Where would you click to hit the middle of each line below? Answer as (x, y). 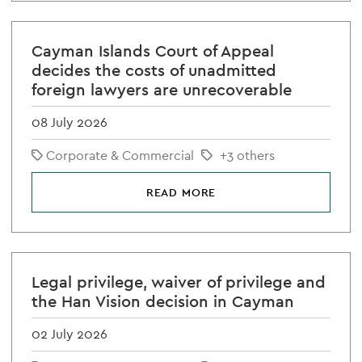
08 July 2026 (69, 122)
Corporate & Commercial (120, 156)
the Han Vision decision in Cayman (163, 301)
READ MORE (181, 192)
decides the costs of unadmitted (154, 70)
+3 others (247, 156)
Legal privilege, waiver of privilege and (179, 282)
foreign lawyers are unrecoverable (162, 90)
